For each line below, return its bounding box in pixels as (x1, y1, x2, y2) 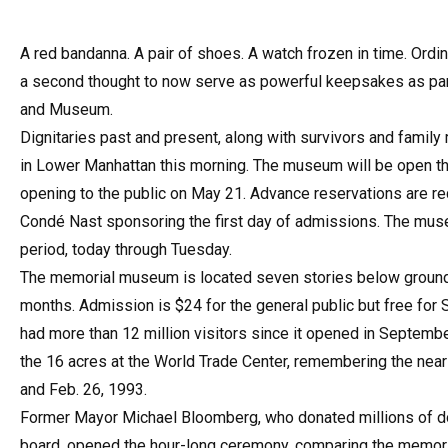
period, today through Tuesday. (20, 240, 232, 259)
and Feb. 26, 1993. (20, 380, 147, 399)
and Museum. (20, 100, 113, 119)
